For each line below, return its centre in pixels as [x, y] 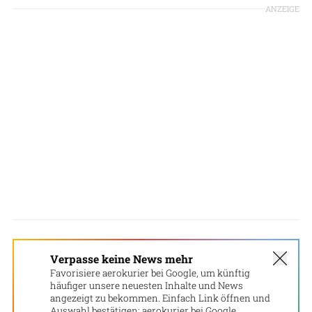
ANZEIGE [282, 8]
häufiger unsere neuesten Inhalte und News [147, 285]
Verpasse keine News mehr [122, 258]
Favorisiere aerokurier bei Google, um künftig [150, 273]
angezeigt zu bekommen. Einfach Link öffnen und [160, 298]
